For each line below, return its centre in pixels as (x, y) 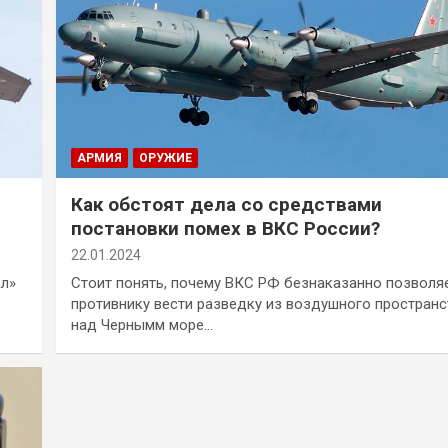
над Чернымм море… (141, 325)
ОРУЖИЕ (165, 158)
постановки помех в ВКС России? (225, 229)
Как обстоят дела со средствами (226, 205)
